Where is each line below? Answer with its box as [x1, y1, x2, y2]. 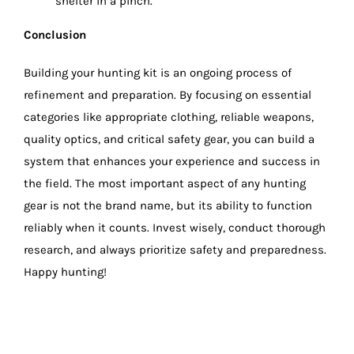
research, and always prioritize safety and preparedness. [23, 242, 326, 257]
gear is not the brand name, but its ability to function [23, 198, 312, 213]
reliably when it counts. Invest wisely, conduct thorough [23, 220, 326, 235]
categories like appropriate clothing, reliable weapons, [23, 109, 314, 124]
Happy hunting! [23, 264, 107, 279]
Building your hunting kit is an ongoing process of [23, 65, 292, 80]
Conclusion [23, 27, 86, 42]
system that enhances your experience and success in [23, 153, 320, 168]
